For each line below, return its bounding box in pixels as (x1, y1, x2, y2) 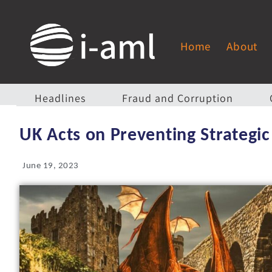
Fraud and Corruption (122, 91, 233, 105)
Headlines (35, 91, 86, 105)
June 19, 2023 (22, 161, 79, 171)
